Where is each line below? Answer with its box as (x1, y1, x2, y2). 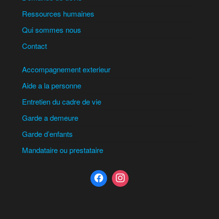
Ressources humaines (22, 8, 94, 19)
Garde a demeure (22, 112, 78, 123)
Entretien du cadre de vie (22, 96, 101, 107)
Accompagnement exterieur (22, 64, 110, 75)
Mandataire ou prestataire (22, 145, 103, 155)
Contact (22, 41, 47, 51)
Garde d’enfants (22, 129, 73, 139)
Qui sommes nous (22, 24, 81, 35)
